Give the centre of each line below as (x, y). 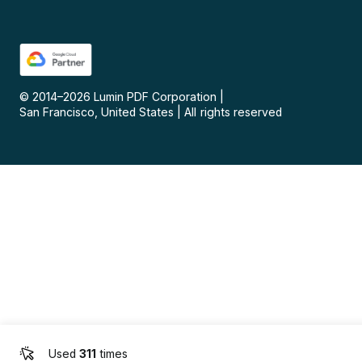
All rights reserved (233, 112)
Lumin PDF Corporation (156, 97)
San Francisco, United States (97, 112)
